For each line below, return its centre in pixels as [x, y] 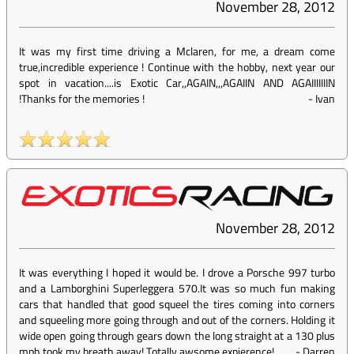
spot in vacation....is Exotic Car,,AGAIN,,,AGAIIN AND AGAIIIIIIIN [177, 83]
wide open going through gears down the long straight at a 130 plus [177, 336]
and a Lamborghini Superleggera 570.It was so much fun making [177, 288]
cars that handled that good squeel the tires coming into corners [177, 304]
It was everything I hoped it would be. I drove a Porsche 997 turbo [177, 273]
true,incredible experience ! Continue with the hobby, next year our [177, 67]
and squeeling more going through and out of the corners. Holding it [177, 320]
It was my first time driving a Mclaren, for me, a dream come [177, 51]
